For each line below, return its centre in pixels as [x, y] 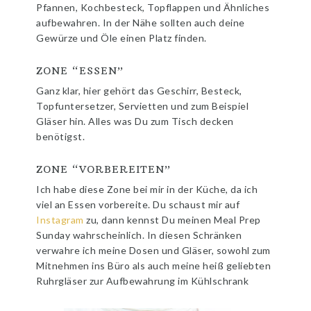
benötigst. [61, 136]
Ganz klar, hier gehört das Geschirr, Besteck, [139, 90]
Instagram [60, 219]
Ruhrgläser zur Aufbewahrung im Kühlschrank [143, 280]
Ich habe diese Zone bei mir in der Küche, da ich [147, 189]
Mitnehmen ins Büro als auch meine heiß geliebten [154, 265]
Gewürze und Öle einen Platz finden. [121, 37]
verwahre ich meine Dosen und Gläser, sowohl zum [153, 250]
